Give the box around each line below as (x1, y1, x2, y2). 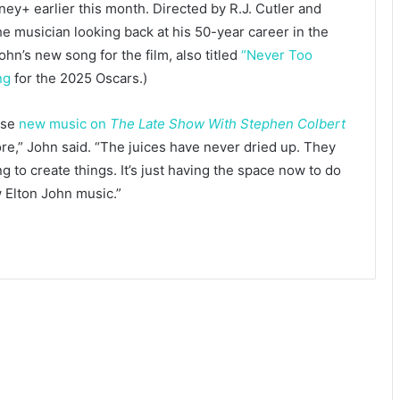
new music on (19, 114, 110, 132)
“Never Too (241, 46, 312, 63)
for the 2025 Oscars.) (11, 69, 147, 87)
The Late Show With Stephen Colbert (110, 114, 346, 132)
